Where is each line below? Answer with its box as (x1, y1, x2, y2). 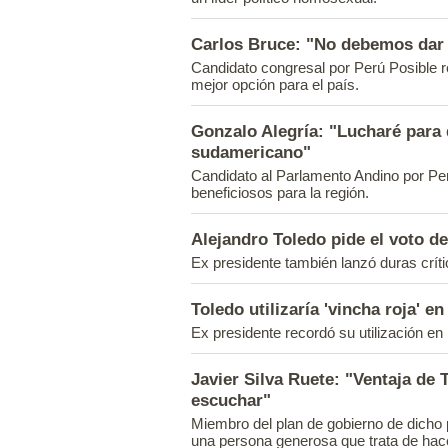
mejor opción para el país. (191, 76, 359, 93)
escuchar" (191, 390, 271, 410)
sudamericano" (191, 142, 311, 162)
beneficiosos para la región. (191, 184, 369, 201)
